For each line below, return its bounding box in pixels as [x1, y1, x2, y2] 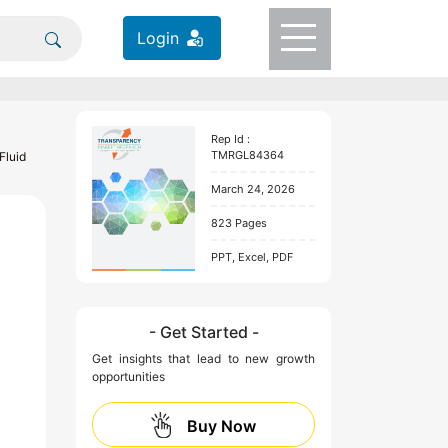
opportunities [92, 368, 165, 384]
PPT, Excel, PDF [210, 250, 293, 265]
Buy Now [187, 415, 256, 436]
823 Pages [210, 216, 267, 231]
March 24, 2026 [210, 182, 295, 197]
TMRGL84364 [210, 148, 284, 163]
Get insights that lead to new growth [92, 350, 315, 366]
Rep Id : [210, 132, 250, 147]
